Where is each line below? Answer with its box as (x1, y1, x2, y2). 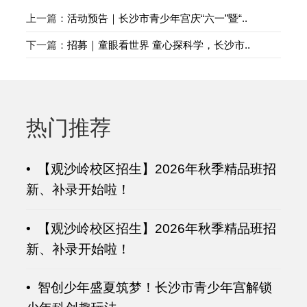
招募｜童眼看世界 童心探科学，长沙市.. (67, 38, 251, 51)
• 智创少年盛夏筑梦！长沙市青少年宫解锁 (26, 280, 273, 295)
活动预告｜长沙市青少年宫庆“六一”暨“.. (67, 12, 248, 25)
